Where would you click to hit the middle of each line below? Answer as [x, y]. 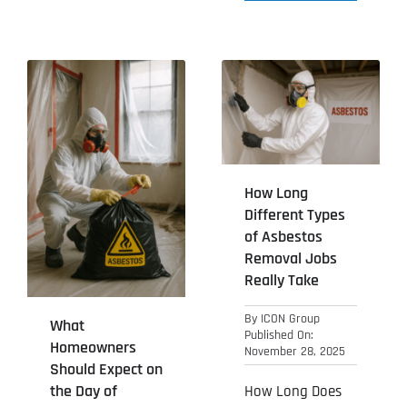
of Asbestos [283, 237]
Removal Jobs [291, 259]
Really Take [282, 281]
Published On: [279, 336]
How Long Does [293, 392]
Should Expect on [106, 369]
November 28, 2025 [295, 352]
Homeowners [93, 347]
